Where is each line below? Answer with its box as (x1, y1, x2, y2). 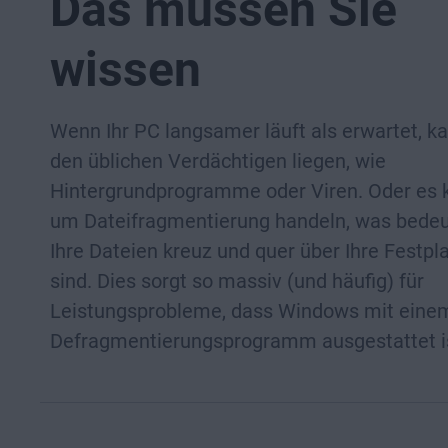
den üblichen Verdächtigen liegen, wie (50, 149, 386, 173)
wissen (50, 41, 201, 98)
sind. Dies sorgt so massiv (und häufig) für (50, 269, 424, 293)
